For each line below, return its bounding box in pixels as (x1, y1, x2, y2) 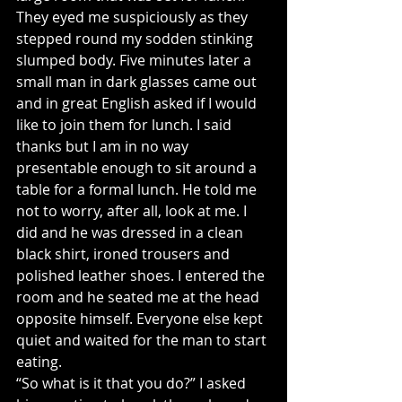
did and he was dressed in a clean (16, 223, 247, 242)
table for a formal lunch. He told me (16, 179, 260, 199)
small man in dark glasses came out (16, 72, 260, 92)
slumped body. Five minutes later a (16, 50, 255, 70)
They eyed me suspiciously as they (16, 7, 251, 27)
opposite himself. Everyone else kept (16, 309, 267, 328)
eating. (16, 352, 62, 371)
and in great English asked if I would (16, 93, 260, 113)
